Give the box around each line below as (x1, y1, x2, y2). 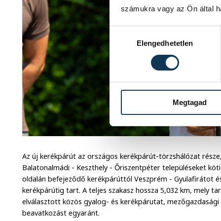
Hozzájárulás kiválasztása (109, 27, 195, 36)
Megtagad (173, 98, 207, 107)
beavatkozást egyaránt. (22, 208, 100, 218)
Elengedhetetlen (136, 38, 193, 47)
